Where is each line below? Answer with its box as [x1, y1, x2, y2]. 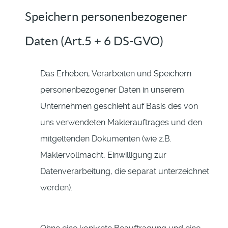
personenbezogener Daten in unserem [40, 85, 184, 95]
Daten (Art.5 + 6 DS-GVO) [25, 34, 163, 48]
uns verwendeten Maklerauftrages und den [40, 118, 202, 128]
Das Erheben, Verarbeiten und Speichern [40, 69, 191, 79]
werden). [40, 183, 72, 193]
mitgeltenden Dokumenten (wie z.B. [40, 134, 172, 144]
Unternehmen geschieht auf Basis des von [40, 101, 198, 111]
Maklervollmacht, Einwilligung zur [40, 150, 166, 160]
